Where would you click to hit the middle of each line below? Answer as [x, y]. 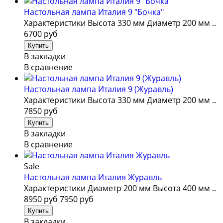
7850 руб [41, 111]
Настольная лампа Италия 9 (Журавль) [99, 89]
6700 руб [41, 34]
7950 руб [77, 199]
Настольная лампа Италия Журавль [93, 177]
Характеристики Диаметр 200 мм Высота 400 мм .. [120, 188]
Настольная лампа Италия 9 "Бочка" [94, 12]
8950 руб [41, 199]
